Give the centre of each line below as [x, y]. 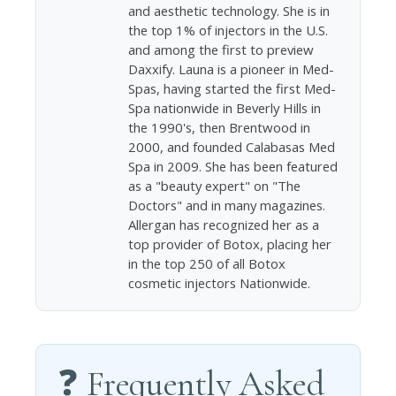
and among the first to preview [221, 49]
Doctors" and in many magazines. [227, 205]
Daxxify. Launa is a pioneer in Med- [232, 69]
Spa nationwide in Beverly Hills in [225, 107]
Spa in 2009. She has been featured [233, 166]
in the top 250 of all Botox [207, 263]
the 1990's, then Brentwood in [220, 127]
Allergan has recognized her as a [224, 224]
